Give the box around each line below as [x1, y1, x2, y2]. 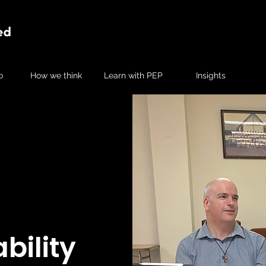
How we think [30, 71, 82, 80]
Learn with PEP [104, 71, 163, 80]
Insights [195, 71, 226, 80]
